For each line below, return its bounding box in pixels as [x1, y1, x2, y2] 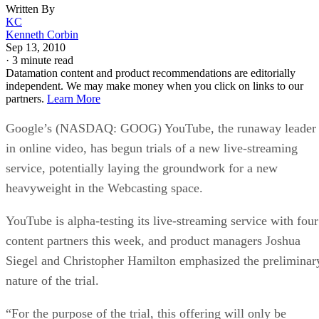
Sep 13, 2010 [6, 41, 66, 53]
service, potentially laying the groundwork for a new [6, 160, 278, 175]
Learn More [47, 92, 100, 105]
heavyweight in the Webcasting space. [6, 180, 203, 195]
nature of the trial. [6, 273, 99, 288]
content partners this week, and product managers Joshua [6, 233, 300, 248]
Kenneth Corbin [6, 28, 78, 41]
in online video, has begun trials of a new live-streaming [6, 140, 298, 155]
